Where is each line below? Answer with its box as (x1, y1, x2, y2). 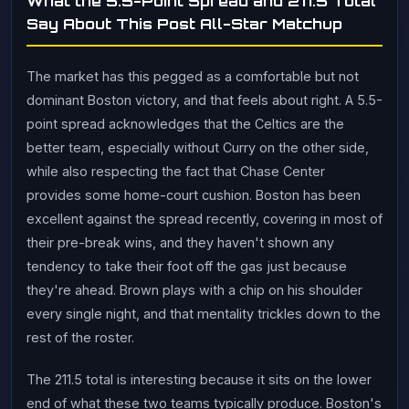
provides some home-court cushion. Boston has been (26, 187, 361, 203)
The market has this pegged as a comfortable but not (26, 68, 359, 84)
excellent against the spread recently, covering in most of (26, 211, 383, 226)
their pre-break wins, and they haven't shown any (26, 235, 334, 250)
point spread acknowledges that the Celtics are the (26, 116, 344, 131)
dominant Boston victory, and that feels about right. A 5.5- (26, 92, 383, 108)
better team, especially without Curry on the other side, (26, 140, 369, 155)
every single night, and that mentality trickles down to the (26, 306, 381, 321)
